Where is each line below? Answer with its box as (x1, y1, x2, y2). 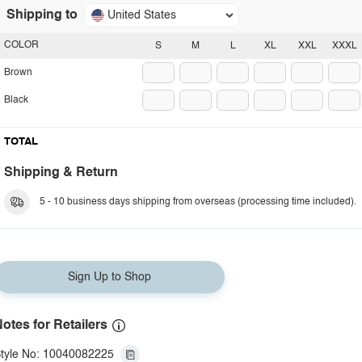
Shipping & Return (4, 166, 118, 179)
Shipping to (6, 9, 78, 22)
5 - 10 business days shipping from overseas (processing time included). (40, 197, 356, 207)
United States (107, 10, 176, 21)
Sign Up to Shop (67, 271, 151, 283)
